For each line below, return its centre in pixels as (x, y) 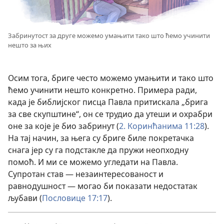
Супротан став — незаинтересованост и (86, 174)
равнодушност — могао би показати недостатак (103, 186)
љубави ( (25, 198)
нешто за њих (30, 45)
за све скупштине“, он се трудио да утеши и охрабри (110, 114)
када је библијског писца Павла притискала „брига (108, 102)
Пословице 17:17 (75, 198)
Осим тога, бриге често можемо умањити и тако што (111, 78)
